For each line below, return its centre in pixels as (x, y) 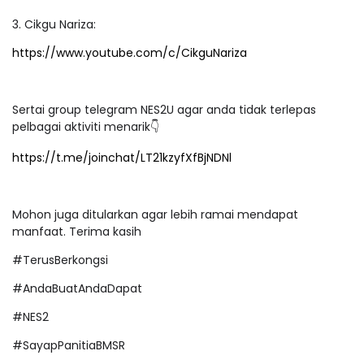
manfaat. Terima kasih (78, 231)
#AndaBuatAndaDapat (77, 288)
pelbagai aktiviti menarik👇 (87, 126)
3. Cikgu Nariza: (56, 24)
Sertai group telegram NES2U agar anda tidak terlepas (164, 109)
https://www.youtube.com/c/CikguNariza (130, 52)
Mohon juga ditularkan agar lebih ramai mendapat (155, 214)
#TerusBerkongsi (60, 260)
